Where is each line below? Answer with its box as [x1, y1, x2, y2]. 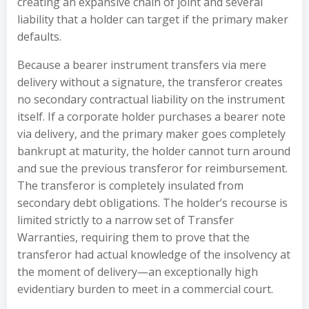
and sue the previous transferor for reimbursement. [17, 161, 288, 176]
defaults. [17, 29, 61, 44]
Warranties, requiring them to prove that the [17, 230, 250, 245]
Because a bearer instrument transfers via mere [17, 57, 266, 72]
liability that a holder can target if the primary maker [17, 12, 288, 27]
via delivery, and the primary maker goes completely [17, 126, 286, 141]
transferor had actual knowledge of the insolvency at [17, 247, 290, 262]
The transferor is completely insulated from [17, 178, 243, 193]
